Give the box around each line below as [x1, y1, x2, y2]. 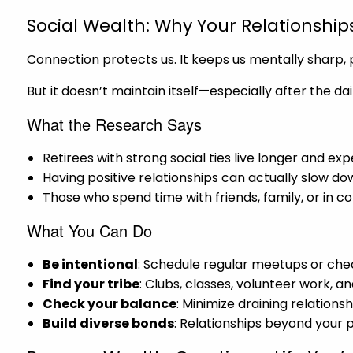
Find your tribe [43, 274, 140, 293]
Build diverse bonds [43, 314, 175, 333]
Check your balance [43, 294, 177, 313]
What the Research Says [27, 112, 203, 136]
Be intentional [43, 255, 139, 273]
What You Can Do [27, 218, 153, 242]
